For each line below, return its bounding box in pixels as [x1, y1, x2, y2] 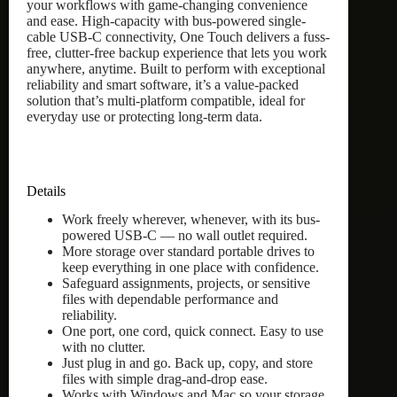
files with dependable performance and [62, 292, 278, 307]
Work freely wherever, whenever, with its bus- [62, 212, 320, 228]
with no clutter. [62, 339, 145, 355]
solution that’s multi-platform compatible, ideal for [27, 92, 305, 108]
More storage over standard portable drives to [62, 244, 315, 260]
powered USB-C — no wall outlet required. [62, 228, 307, 244]
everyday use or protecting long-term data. [27, 108, 262, 124]
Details [27, 183, 66, 198]
